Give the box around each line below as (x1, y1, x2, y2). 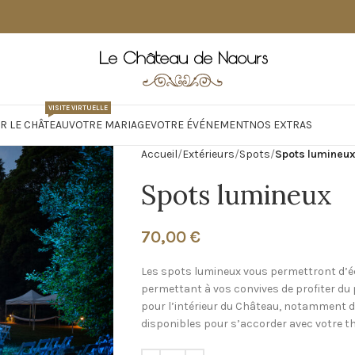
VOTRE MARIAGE (68, 118, 151, 132)
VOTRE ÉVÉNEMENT (150, 118, 249, 132)
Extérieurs (181, 147, 235, 161)
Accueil (140, 147, 177, 161)
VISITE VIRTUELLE (48, 104, 108, 112)
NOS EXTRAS (248, 118, 312, 132)
